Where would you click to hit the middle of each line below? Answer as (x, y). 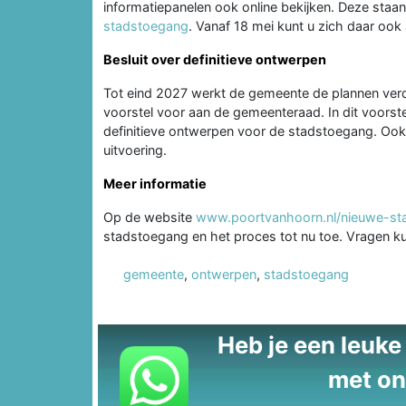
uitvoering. (135, 150)
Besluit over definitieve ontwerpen (215, 59)
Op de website (150, 217)
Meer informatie (155, 183)
